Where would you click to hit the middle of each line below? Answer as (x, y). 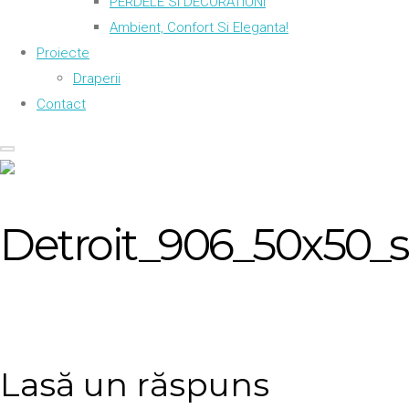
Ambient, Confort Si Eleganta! (199, 27)
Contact (61, 104)
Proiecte (63, 53)
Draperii (97, 79)
